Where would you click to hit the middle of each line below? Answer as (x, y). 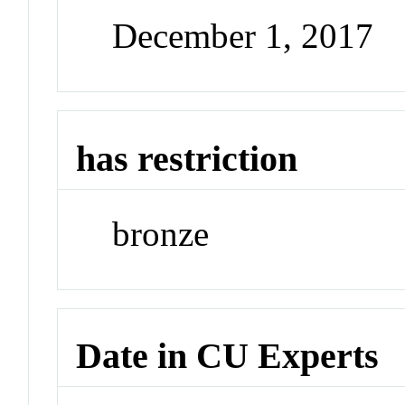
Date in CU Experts (228, 356)
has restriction (187, 159)
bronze (161, 233)
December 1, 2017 (243, 36)
